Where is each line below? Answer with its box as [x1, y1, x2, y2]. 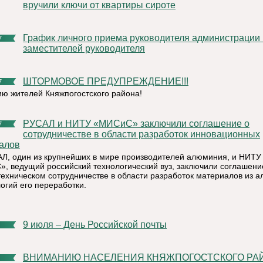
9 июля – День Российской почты [28, 220, 167, 230]
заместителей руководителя [23, 43, 145, 53]
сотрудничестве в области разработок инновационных [23, 129, 260, 139]
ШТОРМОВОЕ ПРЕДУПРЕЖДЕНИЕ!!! [32, 76, 188, 86]
